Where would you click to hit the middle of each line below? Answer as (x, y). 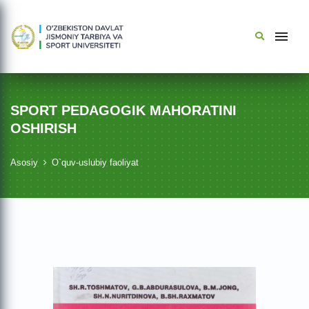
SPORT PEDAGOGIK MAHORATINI (123, 110)
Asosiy (24, 162)
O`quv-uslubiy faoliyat (95, 162)
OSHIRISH (43, 128)
